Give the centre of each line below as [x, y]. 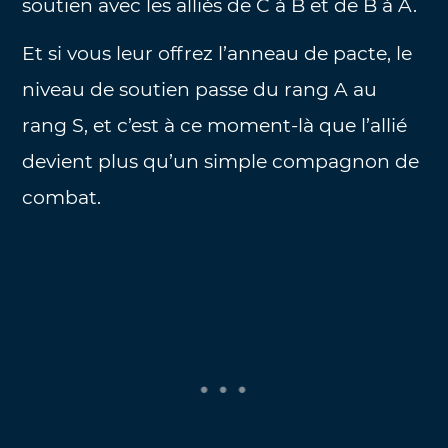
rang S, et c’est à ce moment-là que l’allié [215, 126]
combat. [62, 198]
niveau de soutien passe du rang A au [200, 90]
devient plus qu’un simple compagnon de [221, 162]
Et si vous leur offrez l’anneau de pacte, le [217, 54]
